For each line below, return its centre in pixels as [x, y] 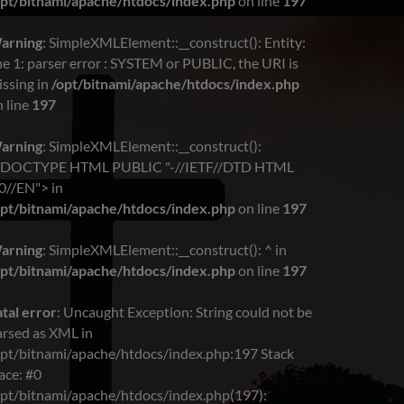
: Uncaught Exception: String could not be [184, 312]
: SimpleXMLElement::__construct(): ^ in [165, 250]
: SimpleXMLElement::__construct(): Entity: [174, 42]
